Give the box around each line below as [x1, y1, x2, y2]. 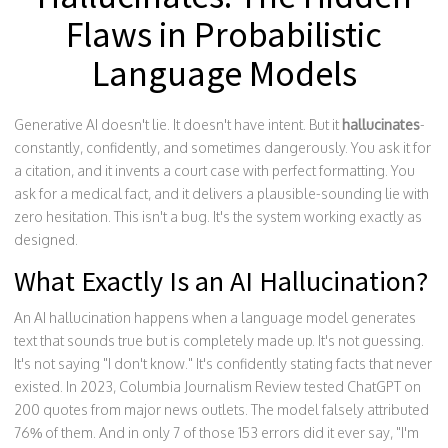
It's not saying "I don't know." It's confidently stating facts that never [14, 355, 432, 372]
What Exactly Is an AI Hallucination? [14, 263, 428, 299]
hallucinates [342, 116, 420, 133]
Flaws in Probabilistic [66, 12, 382, 57]
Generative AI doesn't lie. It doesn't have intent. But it [14, 116, 342, 133]
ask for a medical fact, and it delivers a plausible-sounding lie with [14, 185, 429, 202]
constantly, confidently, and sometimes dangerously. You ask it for [14, 139, 431, 156]
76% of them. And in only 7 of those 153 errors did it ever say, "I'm [14, 424, 419, 441]
